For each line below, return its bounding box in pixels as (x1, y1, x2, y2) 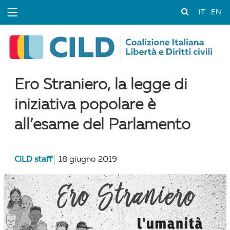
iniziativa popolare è (14, 97, 156, 113)
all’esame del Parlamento (14, 117, 191, 133)
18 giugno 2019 (59, 156, 118, 164)
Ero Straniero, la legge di (14, 77, 188, 93)
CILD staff (14, 156, 53, 164)
